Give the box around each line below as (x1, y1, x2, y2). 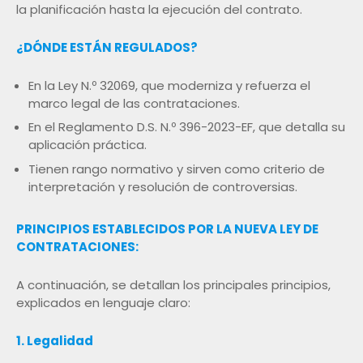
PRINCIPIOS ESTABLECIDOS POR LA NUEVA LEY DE (16, 220, 318, 237)
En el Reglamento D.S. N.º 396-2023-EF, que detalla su (28, 118, 345, 136)
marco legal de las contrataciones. (28, 94, 240, 112)
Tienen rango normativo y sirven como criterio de (28, 160, 325, 177)
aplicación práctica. (28, 136, 147, 154)
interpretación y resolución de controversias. (28, 177, 297, 195)
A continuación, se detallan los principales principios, (16, 275, 331, 293)
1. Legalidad (16, 331, 93, 349)
